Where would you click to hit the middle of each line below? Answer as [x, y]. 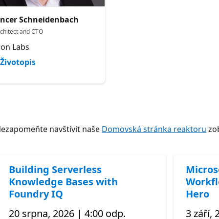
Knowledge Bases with [64, 181]
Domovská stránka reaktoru [154, 129]
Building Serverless [55, 169]
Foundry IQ [36, 194]
